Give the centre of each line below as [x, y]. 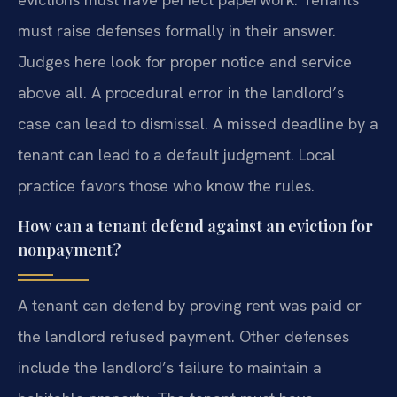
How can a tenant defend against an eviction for [195, 226]
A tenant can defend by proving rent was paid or [190, 305]
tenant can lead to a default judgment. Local [177, 155]
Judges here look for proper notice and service [185, 62]
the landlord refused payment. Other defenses [183, 336]
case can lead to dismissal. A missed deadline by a [198, 124]
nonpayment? [70, 249]
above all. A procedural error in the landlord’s [181, 93]
